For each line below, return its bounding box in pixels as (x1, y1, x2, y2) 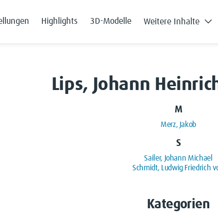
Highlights (41, 17, 78, 26)
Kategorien (146, 198, 210, 212)
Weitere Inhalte (144, 18, 200, 27)
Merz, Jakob (160, 121, 197, 129)
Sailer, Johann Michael (144, 154, 213, 163)
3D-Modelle (90, 17, 131, 26)
